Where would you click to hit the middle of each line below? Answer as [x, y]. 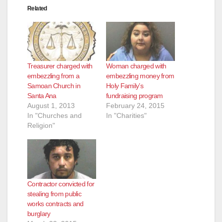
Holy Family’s [125, 86]
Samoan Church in [54, 86]
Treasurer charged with [60, 66]
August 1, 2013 [51, 106]
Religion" [41, 126]
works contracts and [55, 203]
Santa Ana [42, 96]
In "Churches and [55, 116]
